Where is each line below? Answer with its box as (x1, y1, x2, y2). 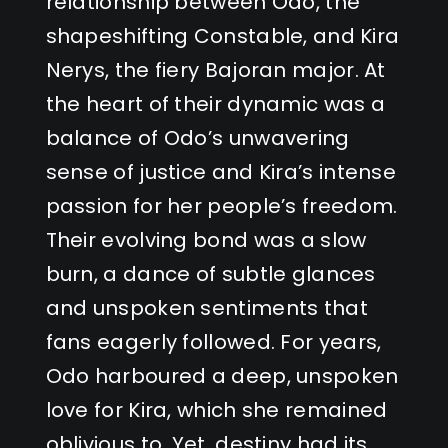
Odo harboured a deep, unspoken (45, 361, 399, 390)
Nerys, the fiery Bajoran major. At (45, 55, 386, 84)
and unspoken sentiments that (45, 293, 368, 322)
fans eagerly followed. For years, (45, 327, 382, 356)
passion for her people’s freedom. (45, 191, 398, 220)
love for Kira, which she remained (45, 395, 388, 424)
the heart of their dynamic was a (45, 89, 386, 118)
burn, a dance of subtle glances (45, 259, 376, 288)
